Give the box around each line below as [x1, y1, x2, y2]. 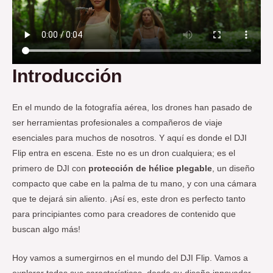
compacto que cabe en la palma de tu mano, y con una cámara [12, 179, 257, 189]
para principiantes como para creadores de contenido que [12, 210, 236, 219]
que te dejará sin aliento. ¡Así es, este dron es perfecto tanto [12, 194, 246, 204]
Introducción [12, 66, 122, 87]
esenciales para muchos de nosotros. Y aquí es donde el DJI [12, 133, 247, 143]
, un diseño [212, 164, 255, 174]
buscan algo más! [12, 225, 80, 235]
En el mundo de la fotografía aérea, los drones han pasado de [12, 103, 252, 113]
